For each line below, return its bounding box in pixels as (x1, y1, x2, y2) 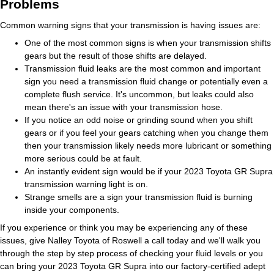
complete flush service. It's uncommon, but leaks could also (24, 89, 254, 99)
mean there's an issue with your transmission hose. (24, 102, 223, 112)
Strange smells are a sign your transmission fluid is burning (24, 191, 253, 202)
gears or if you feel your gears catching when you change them (24, 127, 268, 138)
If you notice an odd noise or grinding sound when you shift (24, 114, 253, 125)
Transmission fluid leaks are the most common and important (24, 63, 261, 73)
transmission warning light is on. (24, 179, 148, 189)
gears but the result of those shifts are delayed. (24, 50, 207, 61)
